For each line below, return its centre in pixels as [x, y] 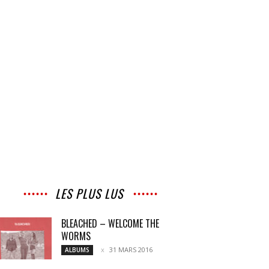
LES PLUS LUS [89, 193]
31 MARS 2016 [131, 249]
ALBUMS [77, 250]
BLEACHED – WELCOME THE [110, 223]
